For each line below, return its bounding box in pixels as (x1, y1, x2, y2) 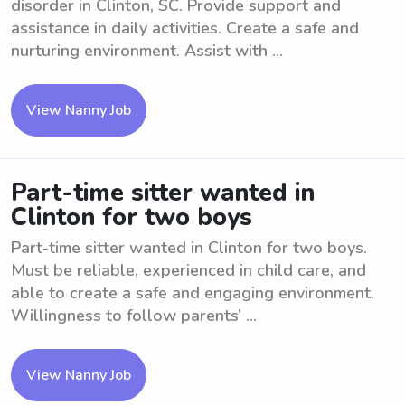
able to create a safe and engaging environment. (11, 282, 374, 304)
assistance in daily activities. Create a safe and (11, 17, 359, 39)
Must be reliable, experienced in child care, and (11, 259, 366, 281)
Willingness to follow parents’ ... (11, 305, 257, 326)
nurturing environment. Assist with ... (11, 40, 283, 61)
